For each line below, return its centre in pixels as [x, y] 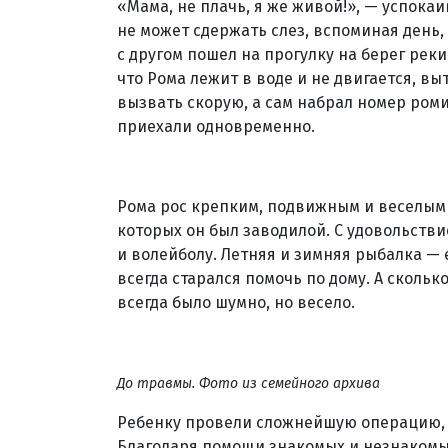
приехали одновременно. [216, 126]
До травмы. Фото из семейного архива [248, 383]
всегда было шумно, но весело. [236, 302]
